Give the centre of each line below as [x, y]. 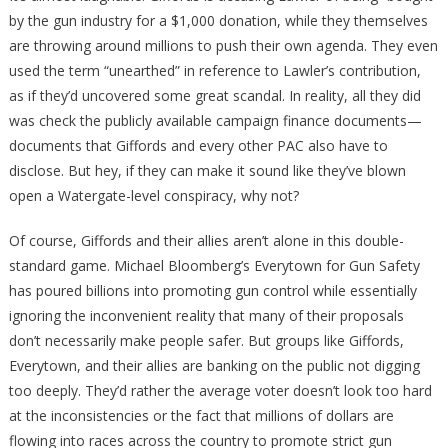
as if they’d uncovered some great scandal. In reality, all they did [214, 96]
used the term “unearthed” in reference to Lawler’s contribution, [214, 71]
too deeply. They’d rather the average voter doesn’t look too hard [220, 391]
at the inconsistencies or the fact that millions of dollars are [201, 416]
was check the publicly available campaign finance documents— [215, 121]
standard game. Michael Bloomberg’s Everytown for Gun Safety [214, 266]
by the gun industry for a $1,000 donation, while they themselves [218, 21]
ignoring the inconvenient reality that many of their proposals [206, 316]
